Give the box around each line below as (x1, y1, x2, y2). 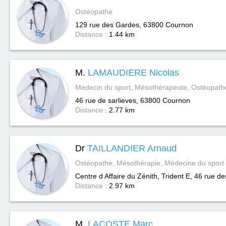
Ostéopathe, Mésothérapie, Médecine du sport (75, 159, 224, 167)
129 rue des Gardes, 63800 (75, 21, 163, 29)
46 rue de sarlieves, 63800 (75, 96, 160, 104)
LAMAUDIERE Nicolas (88, 68, 179, 78)
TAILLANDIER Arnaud (87, 143, 177, 153)
